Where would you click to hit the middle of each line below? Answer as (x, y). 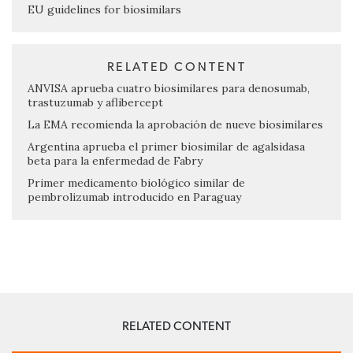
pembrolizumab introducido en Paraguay (134, 197)
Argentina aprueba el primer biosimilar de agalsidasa (166, 147)
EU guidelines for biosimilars (104, 10)
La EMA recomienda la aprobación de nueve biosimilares (175, 125)
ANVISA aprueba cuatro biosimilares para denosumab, (169, 89)
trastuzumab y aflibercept (95, 103)
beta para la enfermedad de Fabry (115, 161)
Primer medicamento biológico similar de (136, 183)
